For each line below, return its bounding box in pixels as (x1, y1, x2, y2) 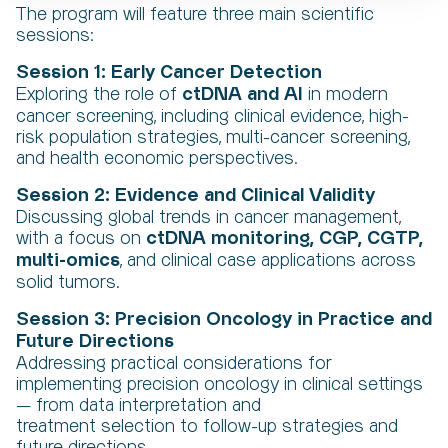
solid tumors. (16, 274, 119, 291)
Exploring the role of (16, 86, 182, 103)
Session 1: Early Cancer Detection (16, 63, 322, 82)
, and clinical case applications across (120, 252, 416, 269)
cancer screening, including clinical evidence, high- (16, 108, 409, 125)
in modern (303, 86, 388, 103)
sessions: (16, 27, 93, 44)
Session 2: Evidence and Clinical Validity (16, 186, 375, 205)
